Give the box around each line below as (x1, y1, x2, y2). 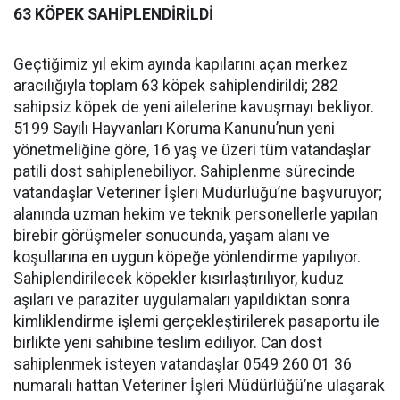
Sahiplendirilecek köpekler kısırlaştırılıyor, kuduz (13, 270, 344, 288)
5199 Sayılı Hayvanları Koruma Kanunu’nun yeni (13, 120, 335, 138)
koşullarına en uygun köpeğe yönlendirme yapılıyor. (13, 248, 361, 267)
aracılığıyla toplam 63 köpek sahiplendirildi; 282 (13, 77, 338, 96)
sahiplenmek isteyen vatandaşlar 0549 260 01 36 (13, 355, 352, 374)
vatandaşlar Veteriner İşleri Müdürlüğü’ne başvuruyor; (13, 184, 382, 203)
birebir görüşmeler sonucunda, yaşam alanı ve (13, 227, 329, 246)
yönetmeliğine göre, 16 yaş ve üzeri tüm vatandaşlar (13, 141, 371, 160)
